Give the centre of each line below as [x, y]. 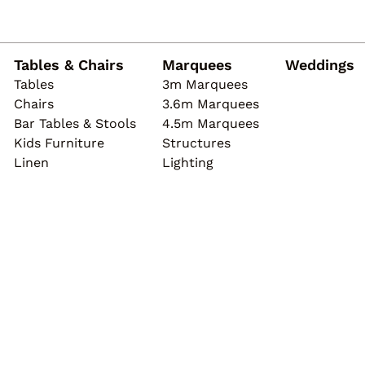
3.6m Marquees [211, 104]
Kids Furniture [59, 143]
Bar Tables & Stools [75, 123]
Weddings [320, 65]
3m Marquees [205, 84]
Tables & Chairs [69, 65]
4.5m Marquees [211, 123]
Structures [196, 143]
